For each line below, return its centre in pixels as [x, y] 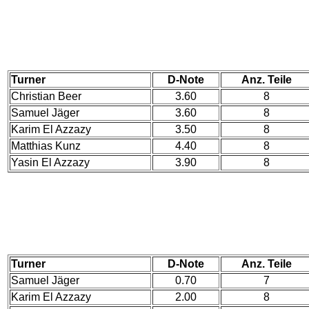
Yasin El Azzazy [50, 162]
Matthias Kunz [46, 146]
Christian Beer [46, 96]
